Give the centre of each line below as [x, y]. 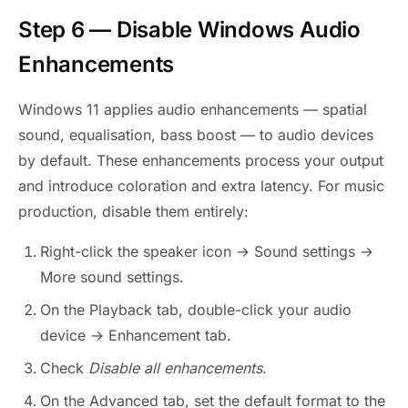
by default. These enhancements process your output [201, 160]
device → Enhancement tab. [136, 335]
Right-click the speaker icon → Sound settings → [207, 251]
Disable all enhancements [175, 367]
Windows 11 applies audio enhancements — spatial [193, 109]
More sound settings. [112, 276]
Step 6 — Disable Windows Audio [189, 29]
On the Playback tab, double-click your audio [196, 309]
